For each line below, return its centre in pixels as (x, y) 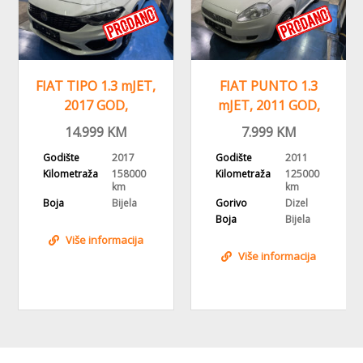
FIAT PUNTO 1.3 (269, 85)
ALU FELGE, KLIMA (269, 124)
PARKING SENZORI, (96, 124)
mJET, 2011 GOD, (269, 105)
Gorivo (231, 203)
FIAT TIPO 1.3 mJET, (96, 85)
